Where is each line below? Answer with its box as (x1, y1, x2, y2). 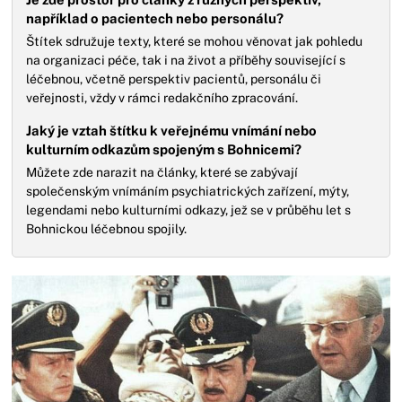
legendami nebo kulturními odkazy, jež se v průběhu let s (26, 203, 352, 217)
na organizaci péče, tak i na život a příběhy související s (26, 53, 346, 67)
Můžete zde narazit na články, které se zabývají (26, 165, 299, 179)
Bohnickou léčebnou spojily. (26, 222, 188, 236)
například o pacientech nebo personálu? (26, 11, 284, 26)
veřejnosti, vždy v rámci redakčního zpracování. (26, 91, 299, 105)
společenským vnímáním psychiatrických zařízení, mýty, (26, 184, 350, 198)
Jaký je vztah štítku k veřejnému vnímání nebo (26, 123, 318, 138)
